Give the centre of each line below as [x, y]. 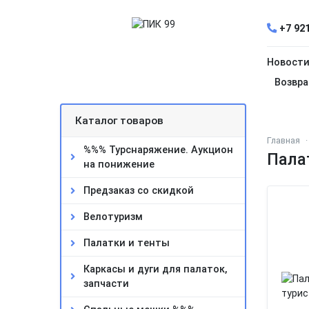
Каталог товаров [119, 121]
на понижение [119, 165]
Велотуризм [113, 217]
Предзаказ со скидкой [139, 191]
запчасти [106, 284]
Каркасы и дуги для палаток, [155, 269]
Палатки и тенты [127, 243]
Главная [283, 140]
